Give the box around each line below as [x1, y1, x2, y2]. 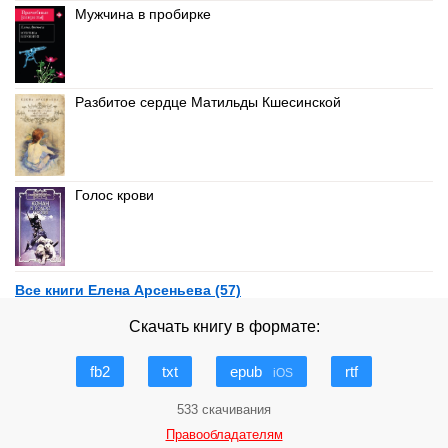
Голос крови [75, 187, 154, 203]
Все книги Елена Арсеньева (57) [15, 282, 241, 298]
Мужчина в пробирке [75, 6, 211, 22]
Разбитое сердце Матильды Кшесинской [75, 94, 341, 110]
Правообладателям [165, 427, 283, 442]
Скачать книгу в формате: [128, 318, 320, 335]
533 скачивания [177, 402, 271, 417]
